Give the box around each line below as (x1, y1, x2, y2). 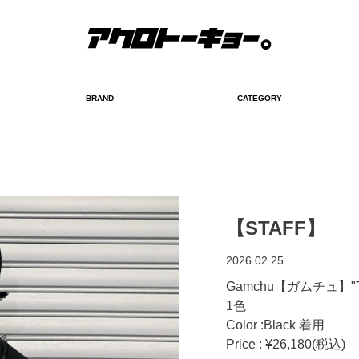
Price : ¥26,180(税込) (226, 337, 345, 352)
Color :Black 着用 (226, 318, 325, 333)
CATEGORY (237, 94, 282, 103)
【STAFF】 (226, 217, 325, 240)
